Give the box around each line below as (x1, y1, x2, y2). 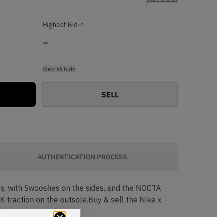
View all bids (43, 65, 76, 73)
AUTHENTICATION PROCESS (37, 152, 127, 161)
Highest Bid (43, 20, 77, 29)
